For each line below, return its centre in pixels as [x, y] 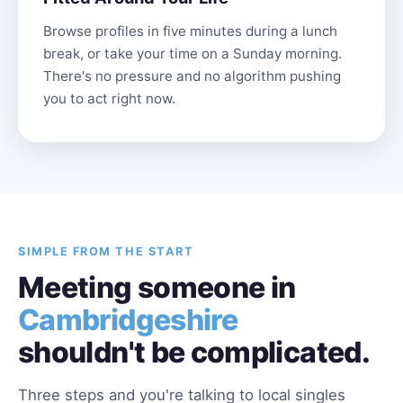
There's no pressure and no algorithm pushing [192, 76]
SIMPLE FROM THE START [106, 251]
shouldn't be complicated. [194, 352]
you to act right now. [109, 99]
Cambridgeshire [128, 320]
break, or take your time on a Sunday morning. [193, 54]
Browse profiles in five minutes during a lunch [190, 31]
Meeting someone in [157, 287]
